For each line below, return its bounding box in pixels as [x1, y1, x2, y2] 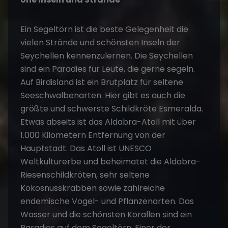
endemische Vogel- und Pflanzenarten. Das [20, 195, 194, 207]
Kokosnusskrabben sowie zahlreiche [20, 182, 165, 194]
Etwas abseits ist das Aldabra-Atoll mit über [20, 116, 196, 128]
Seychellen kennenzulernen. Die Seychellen [20, 49, 193, 62]
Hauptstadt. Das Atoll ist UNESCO [20, 142, 152, 154]
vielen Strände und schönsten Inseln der [20, 36, 180, 48]
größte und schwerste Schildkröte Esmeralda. [20, 102, 203, 115]
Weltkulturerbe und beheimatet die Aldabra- [20, 155, 201, 167]
